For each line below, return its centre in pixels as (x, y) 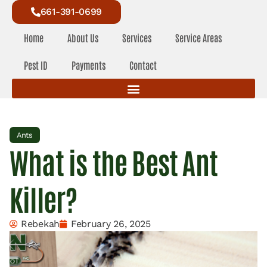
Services (137, 38)
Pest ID (36, 65)
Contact (143, 65)
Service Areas (198, 38)
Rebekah (40, 224)
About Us (83, 38)
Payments (89, 65)
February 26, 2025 (111, 224)
